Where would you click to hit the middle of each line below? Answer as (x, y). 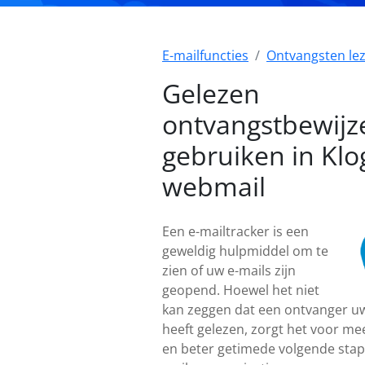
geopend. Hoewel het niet (241, 290)
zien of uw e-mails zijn (229, 270)
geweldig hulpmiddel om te (245, 251)
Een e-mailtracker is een (235, 231)
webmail (214, 186)
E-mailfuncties (205, 55)
